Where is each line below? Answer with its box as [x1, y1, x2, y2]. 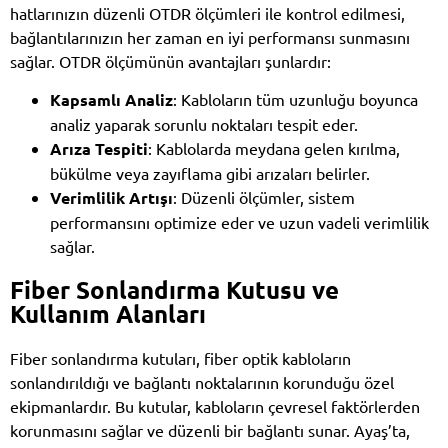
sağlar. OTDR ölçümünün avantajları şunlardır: [10, 50, 331, 71]
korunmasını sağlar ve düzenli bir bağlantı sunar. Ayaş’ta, [10, 420, 410, 441]
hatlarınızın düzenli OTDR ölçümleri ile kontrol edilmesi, [10, 2, 405, 23]
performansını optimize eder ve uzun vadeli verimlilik [50, 212, 429, 233]
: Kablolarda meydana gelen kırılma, [148, 138, 400, 159]
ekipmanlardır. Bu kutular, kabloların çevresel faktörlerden [10, 396, 420, 417]
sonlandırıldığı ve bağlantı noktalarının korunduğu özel [10, 372, 394, 393]
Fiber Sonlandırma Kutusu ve [10, 274, 339, 306]
